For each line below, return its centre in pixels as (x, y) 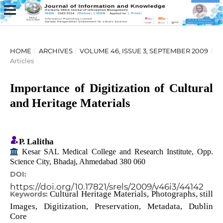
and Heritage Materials (70, 103)
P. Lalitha (36, 142)
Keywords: (30, 194)
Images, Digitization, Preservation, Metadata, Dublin (111, 207)
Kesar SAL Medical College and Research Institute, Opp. (116, 152)
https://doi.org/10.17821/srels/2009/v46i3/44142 (107, 187)
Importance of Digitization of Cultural (111, 88)
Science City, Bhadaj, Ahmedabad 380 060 (77, 162)
